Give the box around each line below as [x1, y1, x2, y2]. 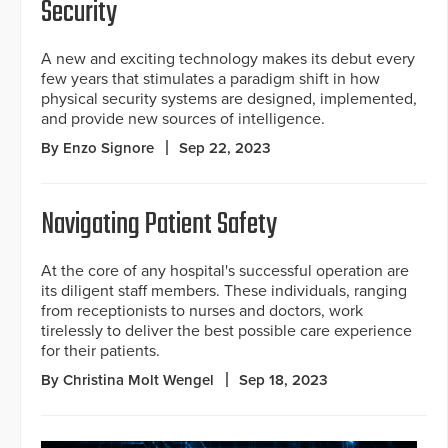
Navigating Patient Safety [41, 201, 277, 248]
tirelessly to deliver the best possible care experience [41, 320, 412, 341]
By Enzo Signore [41, 138, 154, 157]
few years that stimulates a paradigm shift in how [41, 68, 380, 89]
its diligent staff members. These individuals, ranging [41, 280, 407, 301]
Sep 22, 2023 [179, 138, 271, 157]
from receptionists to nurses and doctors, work [41, 300, 363, 321]
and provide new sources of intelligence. [41, 108, 325, 129]
